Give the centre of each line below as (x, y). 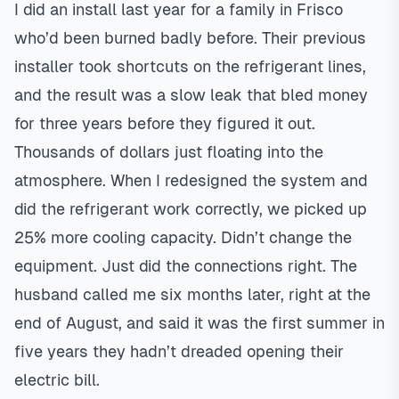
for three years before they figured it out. (165, 123)
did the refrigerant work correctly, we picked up (191, 209)
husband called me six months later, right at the (192, 294)
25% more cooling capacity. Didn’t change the (183, 237)
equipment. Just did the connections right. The (186, 266)
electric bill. (57, 380)
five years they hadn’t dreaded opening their (179, 351)
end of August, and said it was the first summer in (199, 323)
